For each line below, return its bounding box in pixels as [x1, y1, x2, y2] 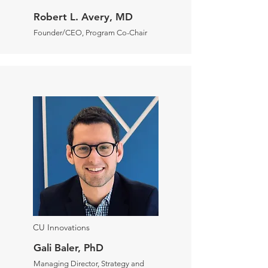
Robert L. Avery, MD [33, 11, 133, 23]
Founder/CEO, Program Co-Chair [33, 28, 147, 37]
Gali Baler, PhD [33, 242, 103, 254]
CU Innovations [33, 222, 90, 233]
